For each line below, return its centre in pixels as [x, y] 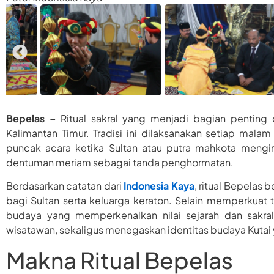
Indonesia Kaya [159, 186]
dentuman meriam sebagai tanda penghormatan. [120, 163]
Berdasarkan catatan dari [65, 186]
